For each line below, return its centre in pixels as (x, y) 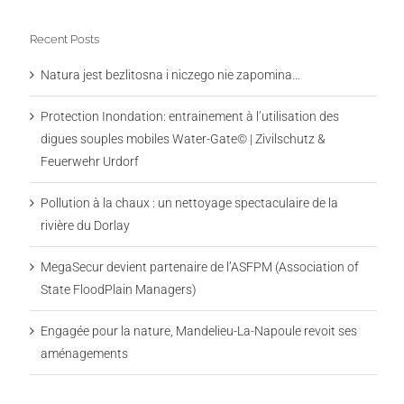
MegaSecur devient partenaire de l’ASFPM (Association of (199, 267)
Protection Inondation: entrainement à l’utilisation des (189, 117)
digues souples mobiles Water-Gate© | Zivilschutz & (183, 139)
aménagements (84, 354)
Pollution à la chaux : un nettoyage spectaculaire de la (189, 203)
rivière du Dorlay (85, 226)
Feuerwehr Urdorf (89, 162)
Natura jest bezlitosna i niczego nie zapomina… (170, 75)
